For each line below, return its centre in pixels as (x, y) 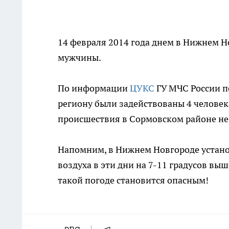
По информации (94, 88)
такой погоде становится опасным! (134, 180)
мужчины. (79, 58)
